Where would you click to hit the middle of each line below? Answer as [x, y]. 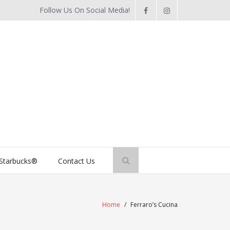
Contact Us [76, 161]
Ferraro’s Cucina [154, 204]
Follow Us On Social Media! [85, 10]
